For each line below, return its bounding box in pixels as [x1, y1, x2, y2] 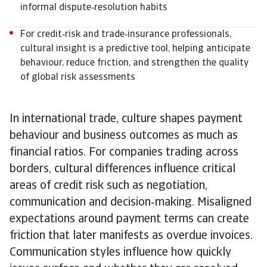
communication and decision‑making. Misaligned [10, 197, 252, 209]
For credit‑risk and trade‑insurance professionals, [20, 30, 231, 39]
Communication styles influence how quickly [10, 247, 231, 259]
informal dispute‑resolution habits [20, 3, 167, 13]
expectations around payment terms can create [10, 213, 249, 225]
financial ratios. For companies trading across [10, 147, 238, 159]
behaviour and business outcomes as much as [10, 130, 238, 142]
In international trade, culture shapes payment [10, 113, 243, 125]
